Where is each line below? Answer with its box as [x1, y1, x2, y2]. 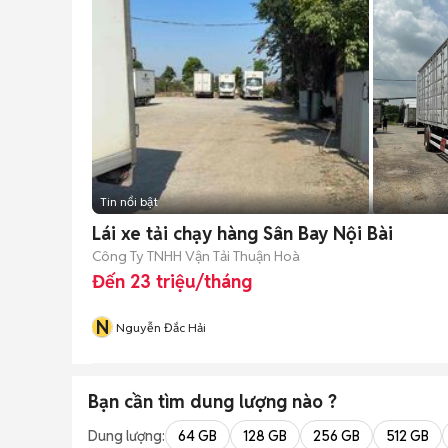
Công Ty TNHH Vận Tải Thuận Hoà [92, 246, 300, 265]
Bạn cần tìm [88, 390, 190, 413]
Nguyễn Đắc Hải [116, 320, 206, 335]
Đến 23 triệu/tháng [92, 270, 252, 293]
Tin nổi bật [100, 194, 158, 209]
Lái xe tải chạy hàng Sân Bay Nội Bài [92, 222, 393, 245]
